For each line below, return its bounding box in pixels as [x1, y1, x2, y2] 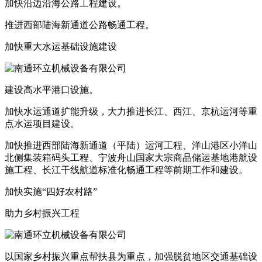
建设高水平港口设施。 [5, 85, 98, 95]
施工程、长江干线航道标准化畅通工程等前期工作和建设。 [5, 165, 248, 175]
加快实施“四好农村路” [5, 187, 97, 197]
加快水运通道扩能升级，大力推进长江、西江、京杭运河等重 [5, 106, 257, 117]
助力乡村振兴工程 [5, 208, 80, 219]
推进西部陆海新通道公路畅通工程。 [5, 20, 154, 30]
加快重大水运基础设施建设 [5, 42, 117, 52]
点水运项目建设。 [5, 119, 80, 129]
